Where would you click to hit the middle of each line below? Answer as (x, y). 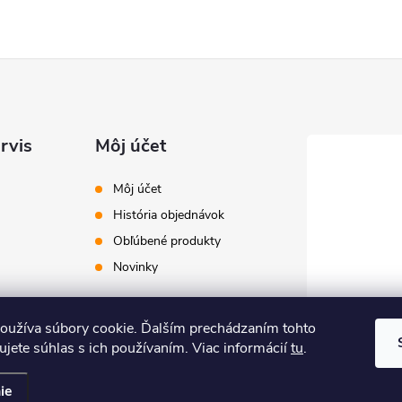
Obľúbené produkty (167, 241)
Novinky (136, 267)
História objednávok (169, 215)
